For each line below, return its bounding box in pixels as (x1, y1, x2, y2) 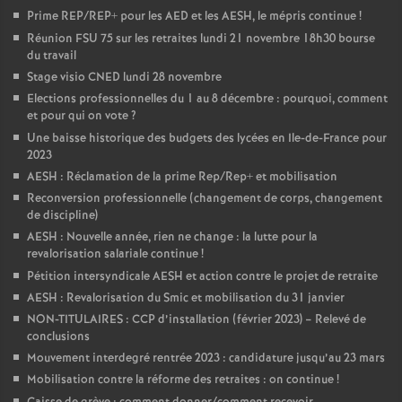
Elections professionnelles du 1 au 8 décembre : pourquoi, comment (27, 91, 388, 108)
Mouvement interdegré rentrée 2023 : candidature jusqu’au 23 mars (27, 350, 385, 367)
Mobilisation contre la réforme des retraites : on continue (27, 371, 334, 389)
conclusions (27, 328, 90, 345)
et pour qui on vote (27, 108, 128, 125)
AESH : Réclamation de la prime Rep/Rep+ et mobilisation (27, 169, 337, 186)
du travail (27, 48, 76, 65)
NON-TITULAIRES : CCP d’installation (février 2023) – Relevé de (27, 311, 366, 328)
